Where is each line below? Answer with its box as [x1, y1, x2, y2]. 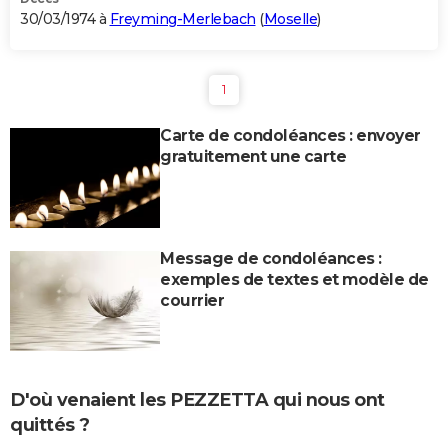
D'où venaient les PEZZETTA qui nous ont [10, 388, 385, 411]
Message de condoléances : [160, 248, 382, 268]
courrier [160, 290, 224, 310]
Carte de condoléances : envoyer [160, 125, 421, 145]
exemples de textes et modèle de [160, 269, 429, 289]
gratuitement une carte [160, 146, 346, 166]
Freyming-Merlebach [109, 9, 256, 28]
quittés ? [10, 413, 90, 436]
